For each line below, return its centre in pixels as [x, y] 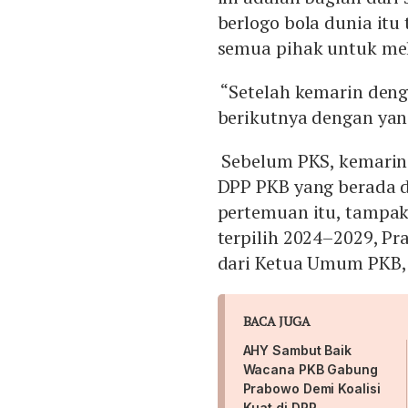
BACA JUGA [276, 321]
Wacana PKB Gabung [310, 370]
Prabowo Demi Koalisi [311, 389]
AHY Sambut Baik [297, 351]
